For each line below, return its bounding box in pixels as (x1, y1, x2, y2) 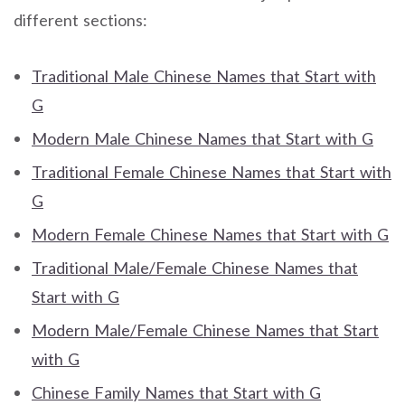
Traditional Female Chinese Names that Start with (32, 161, 391, 182)
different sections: (14, 10, 147, 31)
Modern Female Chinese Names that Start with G (32, 223, 389, 244)
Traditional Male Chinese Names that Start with (32, 65, 376, 86)
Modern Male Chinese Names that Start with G (32, 127, 373, 148)
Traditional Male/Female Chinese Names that (32, 257, 358, 278)
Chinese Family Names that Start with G (32, 381, 321, 402)
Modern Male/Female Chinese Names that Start (32, 319, 379, 340)
